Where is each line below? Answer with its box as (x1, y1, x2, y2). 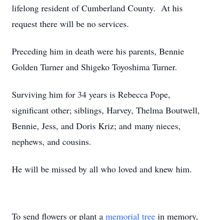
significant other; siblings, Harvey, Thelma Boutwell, (12, 104, 200, 116)
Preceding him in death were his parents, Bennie (12, 45, 184, 57)
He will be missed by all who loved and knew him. (12, 163, 192, 175)
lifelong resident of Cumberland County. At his (12, 2, 183, 14)
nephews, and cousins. (12, 136, 91, 147)
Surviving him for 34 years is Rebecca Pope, (12, 88, 170, 100)
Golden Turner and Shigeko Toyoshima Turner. (12, 61, 177, 73)
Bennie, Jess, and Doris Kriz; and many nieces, (12, 120, 181, 132)
